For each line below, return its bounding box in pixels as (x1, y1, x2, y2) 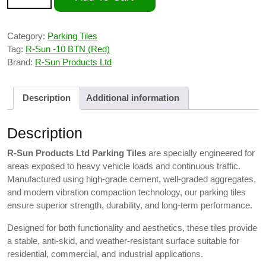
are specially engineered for (146, 147, 255, 158)
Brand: (7, 56, 35, 67)
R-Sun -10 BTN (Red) (26, 43, 110, 54)
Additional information (86, 93, 179, 103)
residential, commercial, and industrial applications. (7, 248, 203, 259)
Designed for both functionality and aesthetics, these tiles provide (7, 222, 257, 233)
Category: (7, 30, 47, 41)
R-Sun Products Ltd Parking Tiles (7, 147, 146, 158)
